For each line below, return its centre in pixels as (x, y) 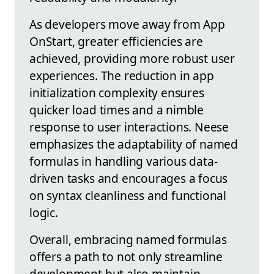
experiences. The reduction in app (122, 76)
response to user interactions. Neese (129, 127)
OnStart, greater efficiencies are (116, 42)
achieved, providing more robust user (132, 59)
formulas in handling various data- (124, 161)
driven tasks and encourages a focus (129, 179)
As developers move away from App (127, 24)
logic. (44, 213)
